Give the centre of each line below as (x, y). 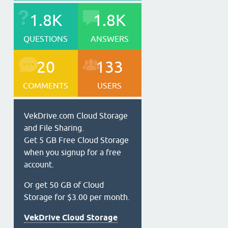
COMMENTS (46, 85)
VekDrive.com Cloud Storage (76, 116)
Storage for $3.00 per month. (77, 197)
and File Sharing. (54, 128)
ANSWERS (109, 39)
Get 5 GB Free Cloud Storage (76, 140)
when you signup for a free (73, 152)
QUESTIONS (46, 39)
